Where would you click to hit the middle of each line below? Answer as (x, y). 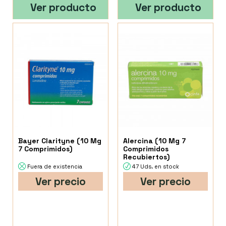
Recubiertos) (147, 157)
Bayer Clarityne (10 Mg (60, 141)
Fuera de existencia (55, 167)
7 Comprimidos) (45, 149)
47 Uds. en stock (156, 167)
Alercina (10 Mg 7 (155, 141)
